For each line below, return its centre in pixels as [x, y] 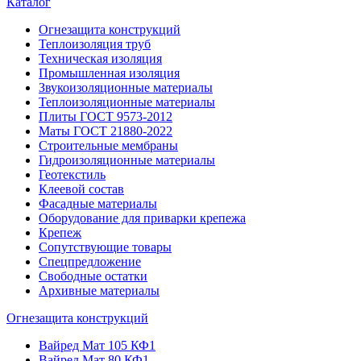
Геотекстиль [72, 174]
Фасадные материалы [98, 203]
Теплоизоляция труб [95, 44]
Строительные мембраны [108, 145]
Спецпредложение [90, 261]
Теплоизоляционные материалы [127, 102]
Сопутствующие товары [105, 247]
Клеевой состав [81, 189]
